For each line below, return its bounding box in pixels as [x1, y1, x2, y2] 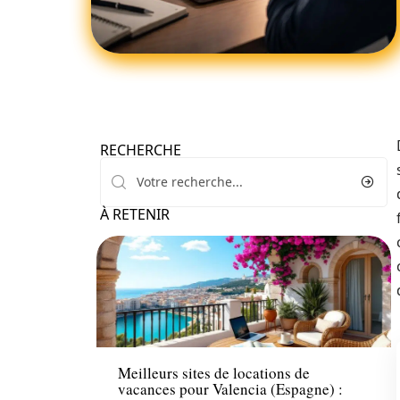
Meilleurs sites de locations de [118, 362, 310, 384]
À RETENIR [100, 204, 170, 224]
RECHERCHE [100, 140, 181, 160]
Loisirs [118, 321, 154, 337]
